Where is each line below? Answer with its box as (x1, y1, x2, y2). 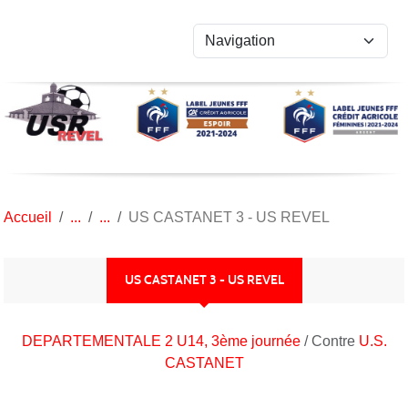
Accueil (4, 209, 52, 225)
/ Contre (303, 332, 359, 349)
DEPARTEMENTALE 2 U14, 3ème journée (21, 332, 304, 349)
